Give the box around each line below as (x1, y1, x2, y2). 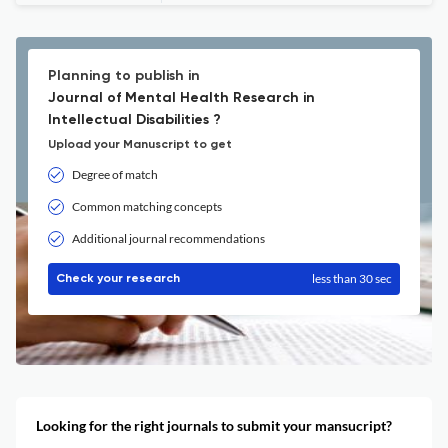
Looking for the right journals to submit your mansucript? (36, 417, 392, 434)
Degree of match (72, 167, 158, 182)
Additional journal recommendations (72, 231, 265, 246)
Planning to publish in (48, 69, 200, 83)
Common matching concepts (72, 199, 222, 214)
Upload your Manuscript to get (48, 139, 232, 151)
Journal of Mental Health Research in (48, 91, 315, 105)
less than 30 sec (312, 271, 392, 286)
